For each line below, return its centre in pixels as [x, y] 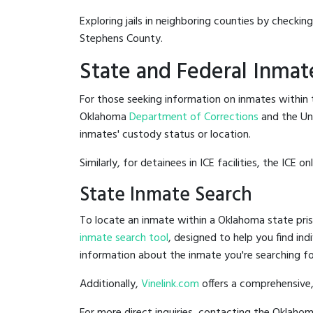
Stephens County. [121, 39]
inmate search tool [124, 238]
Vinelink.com [170, 284]
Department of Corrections [194, 117]
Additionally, [110, 284]
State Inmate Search [166, 195]
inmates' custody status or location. [165, 134]
